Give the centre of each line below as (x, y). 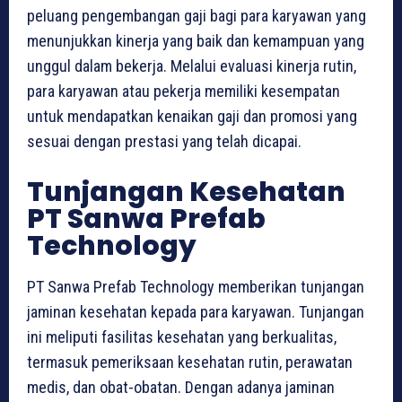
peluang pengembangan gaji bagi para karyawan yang (197, 15)
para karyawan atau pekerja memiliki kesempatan (184, 91)
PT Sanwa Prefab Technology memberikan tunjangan (196, 286)
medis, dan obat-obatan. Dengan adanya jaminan (181, 387)
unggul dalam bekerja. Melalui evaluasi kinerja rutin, (192, 66)
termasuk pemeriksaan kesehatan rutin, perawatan (190, 362)
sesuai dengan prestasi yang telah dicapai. (164, 141)
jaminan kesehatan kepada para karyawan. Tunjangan (196, 311)
